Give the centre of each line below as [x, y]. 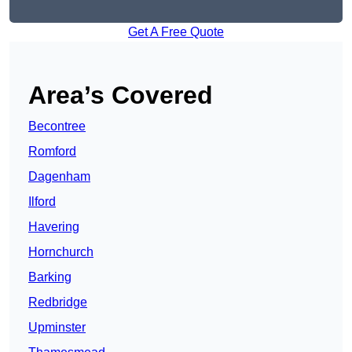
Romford [52, 152]
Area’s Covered [121, 95]
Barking [50, 277]
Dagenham [59, 177]
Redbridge [58, 302]
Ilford [42, 202]
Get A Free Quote [176, 32]
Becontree [57, 126]
